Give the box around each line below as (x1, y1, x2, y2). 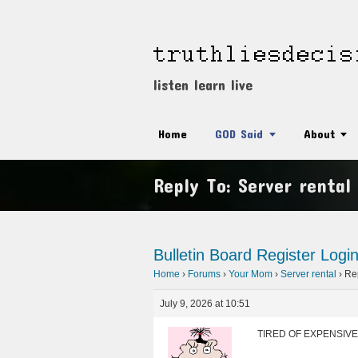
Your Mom (229, 268, 272, 280)
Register (257, 246, 316, 264)
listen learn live (153, 76, 253, 93)
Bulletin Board (153, 246, 252, 264)
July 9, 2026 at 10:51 (160, 298, 250, 309)
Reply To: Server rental (153, 174, 351, 197)
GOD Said (215, 126, 263, 141)
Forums (188, 268, 221, 280)
